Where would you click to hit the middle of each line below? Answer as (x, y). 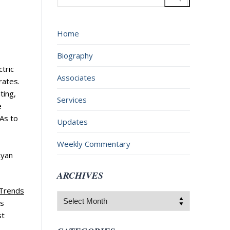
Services (72, 99)
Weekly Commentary (93, 143)
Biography (75, 55)
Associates (76, 77)
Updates (72, 121)
